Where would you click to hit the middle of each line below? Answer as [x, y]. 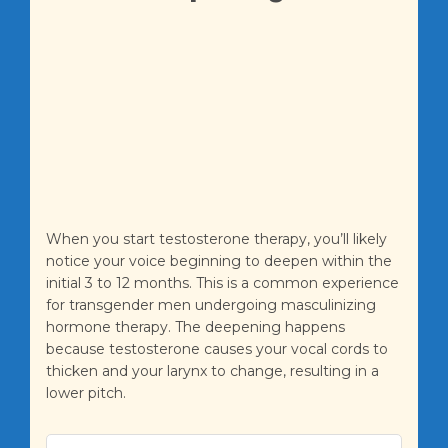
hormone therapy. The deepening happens [195, 327]
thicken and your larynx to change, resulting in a [212, 371]
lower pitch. [86, 393]
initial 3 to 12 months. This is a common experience [222, 283]
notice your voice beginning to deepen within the [219, 261]
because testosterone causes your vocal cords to [217, 349]
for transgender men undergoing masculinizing [211, 305]
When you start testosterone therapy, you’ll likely [216, 239]
